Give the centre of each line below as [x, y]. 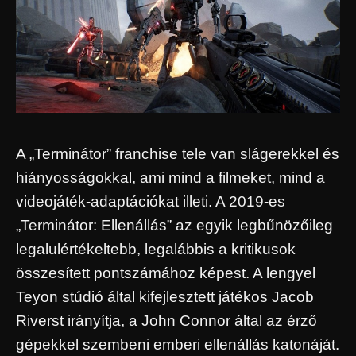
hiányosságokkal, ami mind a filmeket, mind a [170, 178]
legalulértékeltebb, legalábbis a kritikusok [156, 250]
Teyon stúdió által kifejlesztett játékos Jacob [165, 297]
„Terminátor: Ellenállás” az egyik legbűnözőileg [174, 226]
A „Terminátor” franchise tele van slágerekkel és [178, 154]
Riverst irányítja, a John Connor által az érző [166, 321]
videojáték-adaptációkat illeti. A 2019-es [151, 202]
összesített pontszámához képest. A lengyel [166, 273]
